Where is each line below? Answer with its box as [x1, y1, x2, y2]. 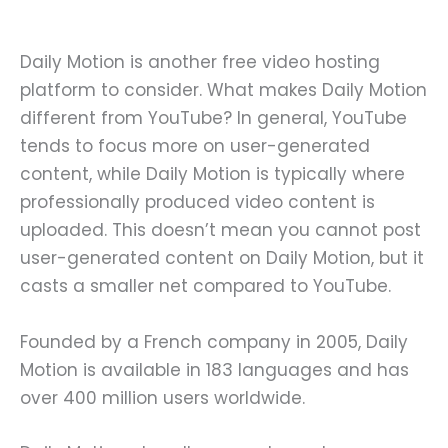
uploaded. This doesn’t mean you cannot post [20, 218, 421, 243]
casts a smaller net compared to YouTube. [20, 274, 396, 299]
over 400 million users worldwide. [20, 385, 310, 410]
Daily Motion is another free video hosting [20, 50, 380, 75]
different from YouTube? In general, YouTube [20, 106, 407, 131]
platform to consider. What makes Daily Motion [20, 78, 427, 103]
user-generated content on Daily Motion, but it [20, 246, 424, 271]
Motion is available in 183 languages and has [20, 357, 409, 382]
